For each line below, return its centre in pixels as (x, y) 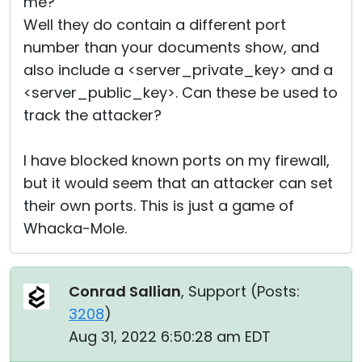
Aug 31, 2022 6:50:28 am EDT (170, 337)
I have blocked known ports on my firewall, (177, 160)
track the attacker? (93, 115)
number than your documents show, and (171, 47)
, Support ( (219, 291)
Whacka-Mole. (75, 228)
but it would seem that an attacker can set (178, 183)
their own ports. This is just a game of (159, 206)
